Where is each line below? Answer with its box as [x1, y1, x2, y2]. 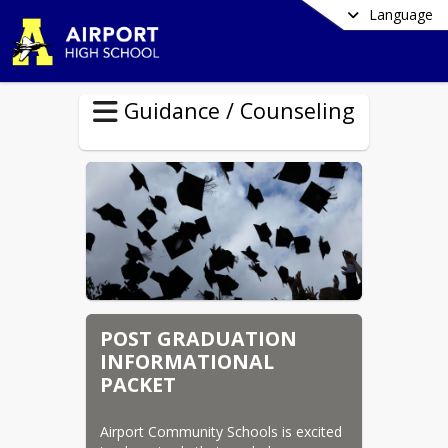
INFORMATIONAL [100, 347, 274, 375]
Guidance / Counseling [124, 96, 355, 125]
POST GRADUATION [100, 324, 297, 352]
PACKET [100, 370, 176, 398]
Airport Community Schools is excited [100, 422, 342, 442]
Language [369, 5, 433, 24]
